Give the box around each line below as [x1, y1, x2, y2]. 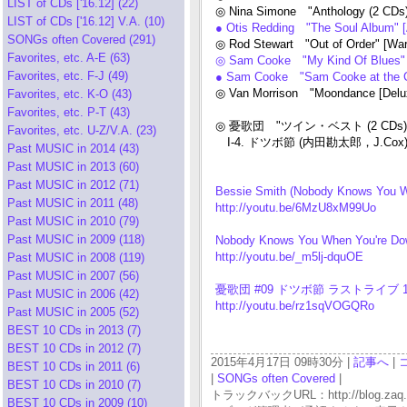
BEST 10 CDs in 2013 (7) [7, 323, 141, 337]
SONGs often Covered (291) [7, 33, 155, 46]
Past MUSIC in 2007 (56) [7, 269, 139, 283]
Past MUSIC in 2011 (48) [7, 196, 138, 210]
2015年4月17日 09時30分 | [211, 355, 353, 369]
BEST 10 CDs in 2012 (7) [7, 342, 141, 355]
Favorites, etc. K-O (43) [7, 87, 132, 101]
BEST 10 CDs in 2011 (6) [7, 360, 140, 373]
